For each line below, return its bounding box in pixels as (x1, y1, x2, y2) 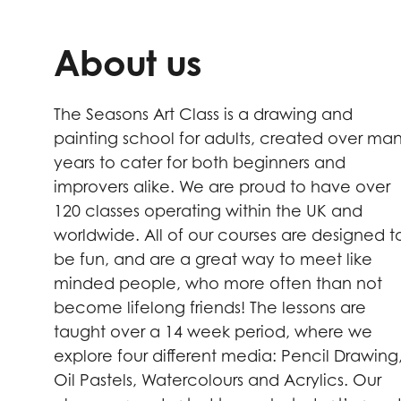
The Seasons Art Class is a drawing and (54, 105, 353, 124)
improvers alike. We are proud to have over (54, 177, 390, 196)
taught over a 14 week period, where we (54, 322, 372, 341)
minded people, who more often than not (54, 274, 382, 293)
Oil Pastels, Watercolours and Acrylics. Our (54, 371, 381, 389)
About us (54, 41, 202, 84)
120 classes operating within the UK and (54, 201, 363, 220)
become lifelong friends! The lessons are (54, 298, 366, 317)
